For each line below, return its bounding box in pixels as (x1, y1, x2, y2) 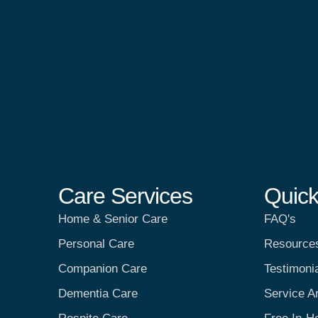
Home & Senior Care (58, 212, 168, 226)
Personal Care (58, 236, 134, 251)
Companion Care (58, 261, 147, 275)
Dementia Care (58, 286, 138, 300)
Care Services (58, 182, 192, 209)
